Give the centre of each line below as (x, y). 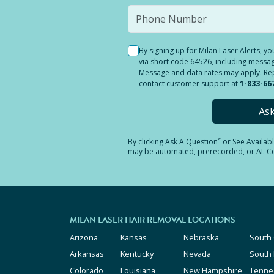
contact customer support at (188, 83)
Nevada (197, 254)
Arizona (84, 237)
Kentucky (137, 254)
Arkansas (87, 254)
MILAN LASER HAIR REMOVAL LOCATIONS (153, 220)
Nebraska (201, 237)
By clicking (146, 142)
